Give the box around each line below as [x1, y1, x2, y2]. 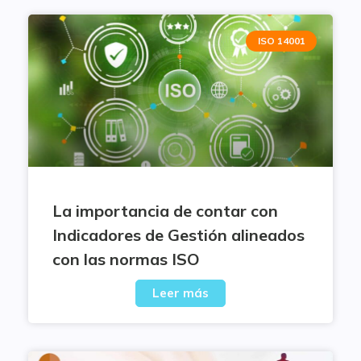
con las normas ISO [52, 249, 200, 269]
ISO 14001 [257, 35, 305, 48]
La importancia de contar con [52, 201, 278, 221]
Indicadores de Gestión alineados [52, 225, 305, 245]
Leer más [152, 285, 209, 301]
